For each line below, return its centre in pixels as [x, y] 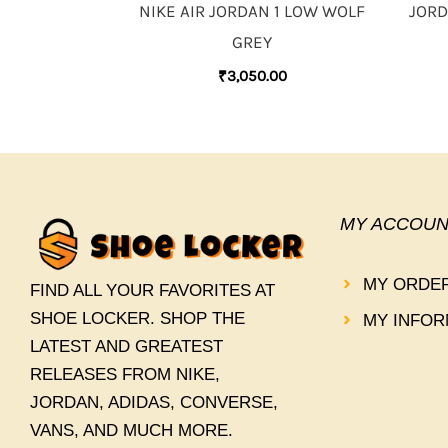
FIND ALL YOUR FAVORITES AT [152, 290]
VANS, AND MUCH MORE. [131, 430]
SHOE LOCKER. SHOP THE [137, 318]
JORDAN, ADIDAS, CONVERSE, [154, 402]
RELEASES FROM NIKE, [125, 374]
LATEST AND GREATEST [126, 346]
